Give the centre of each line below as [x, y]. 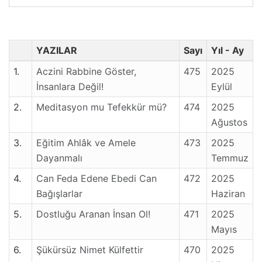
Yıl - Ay [227, 50]
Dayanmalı [59, 158]
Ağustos [229, 122]
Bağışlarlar [59, 194]
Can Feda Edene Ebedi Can [96, 178]
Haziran [228, 194]
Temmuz [230, 158]
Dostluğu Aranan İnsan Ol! [93, 214]
